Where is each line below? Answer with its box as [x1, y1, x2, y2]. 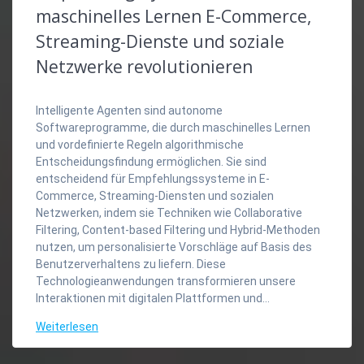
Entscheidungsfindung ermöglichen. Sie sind [36, 154, 266, 168]
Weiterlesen [36, 319, 98, 333]
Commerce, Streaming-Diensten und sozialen [36, 188, 274, 202]
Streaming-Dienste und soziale [36, 29, 284, 53]
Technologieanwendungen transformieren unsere [36, 274, 296, 288]
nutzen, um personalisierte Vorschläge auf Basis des [36, 240, 312, 253]
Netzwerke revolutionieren [36, 54, 253, 78]
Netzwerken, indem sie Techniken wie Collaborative [36, 206, 302, 219]
